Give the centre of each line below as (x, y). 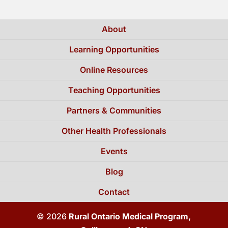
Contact (114, 192)
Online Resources (114, 69)
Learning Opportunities (114, 49)
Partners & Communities (114, 110)
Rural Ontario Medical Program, (130, 216)
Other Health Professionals (114, 131)
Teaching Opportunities (114, 90)
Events (114, 151)
